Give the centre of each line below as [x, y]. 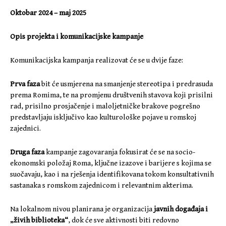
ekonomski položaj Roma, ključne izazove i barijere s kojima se [111, 163]
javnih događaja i [181, 209]
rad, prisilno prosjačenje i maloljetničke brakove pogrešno [105, 106]
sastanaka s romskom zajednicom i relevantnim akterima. [102, 186]
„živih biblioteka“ [39, 220]
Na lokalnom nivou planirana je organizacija [82, 209]
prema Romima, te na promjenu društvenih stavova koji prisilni [111, 95]
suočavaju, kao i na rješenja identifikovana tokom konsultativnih [112, 175]
